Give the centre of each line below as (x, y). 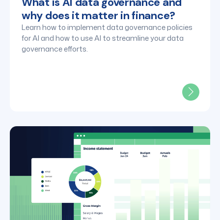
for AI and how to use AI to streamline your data (103, 38)
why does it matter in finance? (100, 15)
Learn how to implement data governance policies (107, 27)
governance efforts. (55, 49)
